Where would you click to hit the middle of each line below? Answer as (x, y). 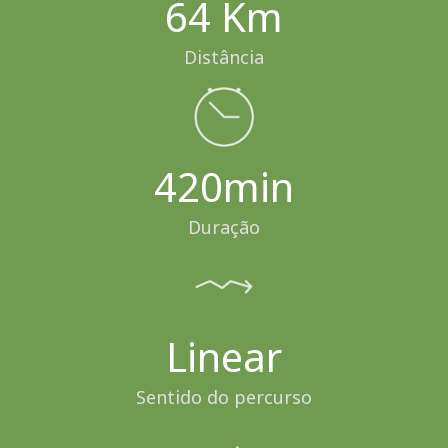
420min (223, 186)
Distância (223, 56)
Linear (223, 356)
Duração (223, 226)
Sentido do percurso (223, 396)
